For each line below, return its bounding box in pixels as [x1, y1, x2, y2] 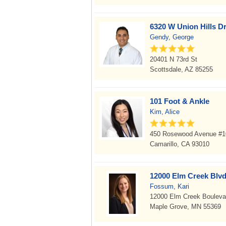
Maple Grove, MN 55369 [150, 203, 221, 210]
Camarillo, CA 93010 [150, 140, 209, 148]
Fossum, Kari [150, 183, 189, 190]
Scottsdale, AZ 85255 [150, 66, 213, 73]
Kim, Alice [150, 108, 180, 116]
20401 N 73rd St [150, 55, 197, 63]
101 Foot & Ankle [150, 97, 209, 105]
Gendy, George [150, 33, 194, 41]
